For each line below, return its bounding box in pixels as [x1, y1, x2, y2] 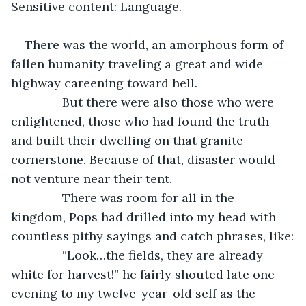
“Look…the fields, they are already [25, 247, 266, 263]
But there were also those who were [25, 94, 277, 110]
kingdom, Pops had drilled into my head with [11, 208, 279, 225]
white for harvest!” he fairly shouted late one [11, 266, 278, 282]
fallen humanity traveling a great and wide [11, 55, 266, 72]
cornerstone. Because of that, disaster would [11, 151, 279, 167]
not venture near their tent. [11, 170, 172, 186]
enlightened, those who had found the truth [11, 113, 273, 129]
